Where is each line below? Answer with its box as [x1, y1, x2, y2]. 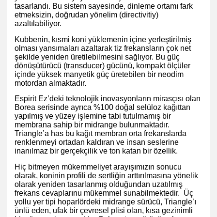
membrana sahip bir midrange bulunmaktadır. [15, 121, 170, 129]
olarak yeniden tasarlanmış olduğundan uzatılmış [15, 180, 183, 188]
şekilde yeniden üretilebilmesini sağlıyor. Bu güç [15, 53, 180, 61]
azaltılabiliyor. [15, 19, 62, 28]
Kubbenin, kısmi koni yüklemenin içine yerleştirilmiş [15, 35, 191, 44]
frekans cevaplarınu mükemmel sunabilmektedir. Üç [15, 189, 193, 197]
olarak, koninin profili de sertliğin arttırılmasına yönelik [15, 171, 198, 180]
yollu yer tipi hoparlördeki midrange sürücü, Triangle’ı [15, 198, 196, 206]
